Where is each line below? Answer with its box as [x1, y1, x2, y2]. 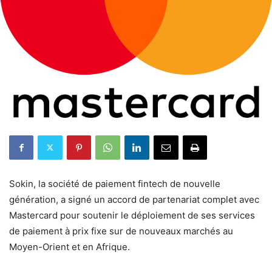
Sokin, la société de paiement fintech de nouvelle [9, 177, 220, 189]
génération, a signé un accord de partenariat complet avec [9, 193, 259, 205]
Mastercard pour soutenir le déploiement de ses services [9, 209, 255, 221]
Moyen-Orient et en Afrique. [9, 240, 130, 253]
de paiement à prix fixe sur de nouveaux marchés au [9, 225, 233, 237]
